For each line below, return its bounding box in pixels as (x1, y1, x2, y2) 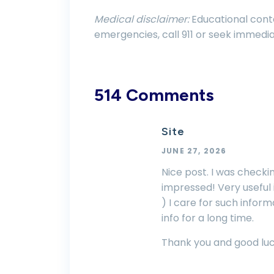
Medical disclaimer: (94, 12, 189, 26)
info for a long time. (161, 211, 254, 225)
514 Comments (94, 84, 214, 105)
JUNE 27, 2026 (161, 146, 227, 156)
